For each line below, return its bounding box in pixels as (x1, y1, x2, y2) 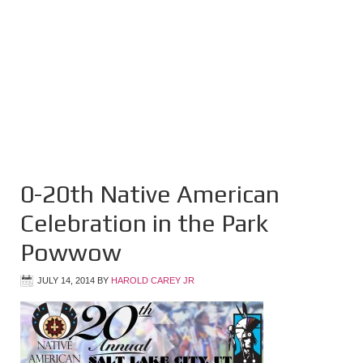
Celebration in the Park (20, 209, 268, 237)
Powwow (20, 238, 122, 267)
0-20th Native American (20, 180, 280, 208)
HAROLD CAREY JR (111, 275, 194, 285)
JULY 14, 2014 (37, 275, 95, 285)
